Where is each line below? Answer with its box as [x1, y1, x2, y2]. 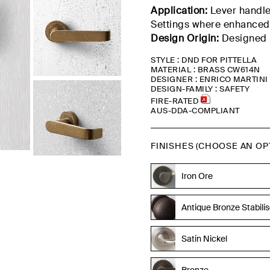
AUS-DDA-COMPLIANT [151, 105, 240, 116]
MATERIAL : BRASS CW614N [151, 64, 260, 75]
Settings [151, 18, 190, 31]
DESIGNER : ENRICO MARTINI [151, 74, 268, 84]
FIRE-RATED [151, 96, 201, 106]
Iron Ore [181, 170, 213, 181]
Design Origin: [151, 32, 219, 45]
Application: [151, 4, 208, 17]
